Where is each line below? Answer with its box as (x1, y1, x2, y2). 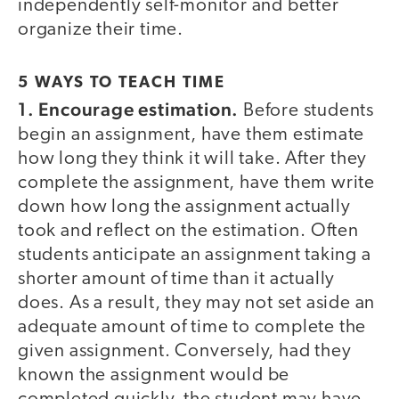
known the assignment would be (18, 365, 290, 385)
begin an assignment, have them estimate (18, 125, 365, 144)
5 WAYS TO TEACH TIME (18, 74, 225, 92)
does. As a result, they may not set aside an (18, 293, 376, 313)
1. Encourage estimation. (18, 97, 240, 120)
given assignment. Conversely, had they (18, 341, 352, 361)
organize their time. (18, 20, 184, 40)
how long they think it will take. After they (18, 149, 368, 168)
